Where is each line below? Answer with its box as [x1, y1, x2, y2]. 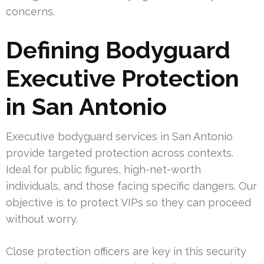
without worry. [6, 213, 78, 226]
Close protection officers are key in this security [6, 245, 246, 258]
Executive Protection [6, 64, 239, 93]
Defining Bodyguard [6, 36, 230, 64]
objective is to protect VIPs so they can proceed [6, 196, 251, 209]
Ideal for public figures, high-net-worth [6, 163, 201, 176]
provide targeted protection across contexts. [6, 147, 233, 160]
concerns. [6, 5, 55, 18]
